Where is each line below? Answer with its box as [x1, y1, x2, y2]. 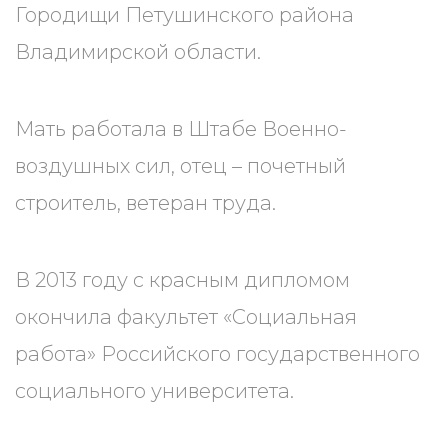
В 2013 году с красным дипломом [15, 268, 350, 292]
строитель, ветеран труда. [15, 191, 276, 215]
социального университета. [15, 379, 294, 403]
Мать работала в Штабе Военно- [15, 117, 347, 141]
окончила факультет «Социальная [15, 305, 357, 329]
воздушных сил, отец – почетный [15, 154, 346, 178]
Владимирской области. [15, 40, 261, 64]
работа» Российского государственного [15, 342, 420, 366]
